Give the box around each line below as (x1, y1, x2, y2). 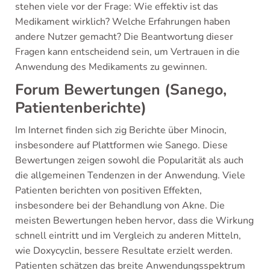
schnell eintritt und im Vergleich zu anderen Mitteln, (15, 229, 241, 242)
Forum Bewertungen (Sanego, (15, 80, 227, 100)
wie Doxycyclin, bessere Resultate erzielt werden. (15, 244, 233, 257)
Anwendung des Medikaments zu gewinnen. (15, 60, 207, 74)
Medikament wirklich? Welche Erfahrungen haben (15, 15, 230, 28)
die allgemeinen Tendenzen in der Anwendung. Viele (15, 169, 245, 182)
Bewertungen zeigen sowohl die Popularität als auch (15, 154, 243, 167)
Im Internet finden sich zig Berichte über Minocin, (15, 124, 227, 137)
